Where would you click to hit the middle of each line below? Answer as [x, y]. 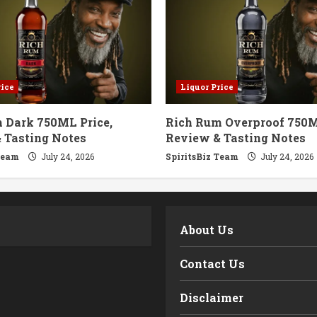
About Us [207, 229]
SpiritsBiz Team [202, 156]
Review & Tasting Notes [236, 137]
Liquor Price [207, 86]
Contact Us [212, 263]
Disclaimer [212, 297]
